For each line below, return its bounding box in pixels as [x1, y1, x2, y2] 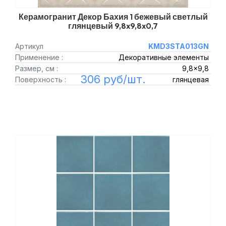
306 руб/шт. [80, 73, 146, 86]
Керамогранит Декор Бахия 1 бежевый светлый [18, 12, 208, 22]
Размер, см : [15, 64, 58, 73]
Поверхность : [15, 75, 66, 84]
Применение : [15, 53, 63, 62]
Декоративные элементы [118, 53, 209, 62]
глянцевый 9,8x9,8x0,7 [68, 21, 158, 31]
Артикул [15, 42, 43, 50]
